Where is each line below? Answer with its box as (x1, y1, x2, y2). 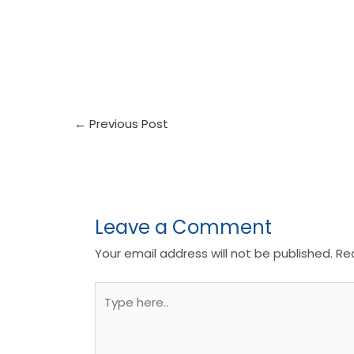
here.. (95, 305, 127, 322)
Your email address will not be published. (95, 245, 333, 262)
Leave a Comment (95, 214, 273, 241)
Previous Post (86, 115, 169, 133)
